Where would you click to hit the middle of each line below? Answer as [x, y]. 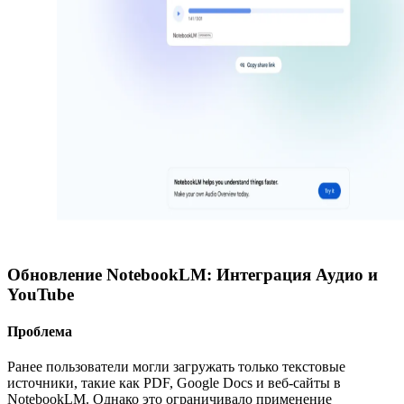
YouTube [41, 294]
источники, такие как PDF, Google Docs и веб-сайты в [174, 383]
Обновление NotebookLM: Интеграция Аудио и [193, 274]
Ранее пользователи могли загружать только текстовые [176, 367]
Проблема [40, 331]
